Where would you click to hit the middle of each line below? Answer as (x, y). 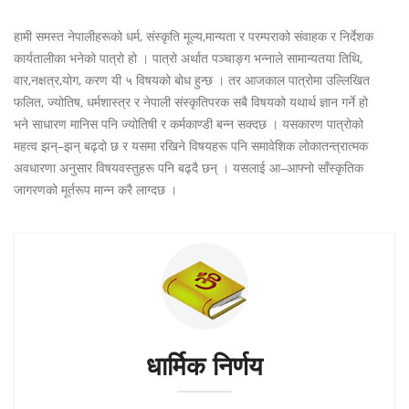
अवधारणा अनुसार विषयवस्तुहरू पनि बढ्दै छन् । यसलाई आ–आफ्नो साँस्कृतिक (189, 168)
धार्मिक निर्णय (204, 366)
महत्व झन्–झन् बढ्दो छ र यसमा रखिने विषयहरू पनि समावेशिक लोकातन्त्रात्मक (191, 146)
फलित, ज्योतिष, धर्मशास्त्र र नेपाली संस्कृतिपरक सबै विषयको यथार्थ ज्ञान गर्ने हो (191, 102)
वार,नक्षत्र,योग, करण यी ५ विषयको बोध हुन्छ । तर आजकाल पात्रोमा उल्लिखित (192, 80)
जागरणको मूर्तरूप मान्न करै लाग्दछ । (95, 189)
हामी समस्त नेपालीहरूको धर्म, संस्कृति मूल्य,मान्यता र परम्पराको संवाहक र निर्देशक (194, 36)
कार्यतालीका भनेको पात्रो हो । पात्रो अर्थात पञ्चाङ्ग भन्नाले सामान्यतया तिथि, (188, 58)
